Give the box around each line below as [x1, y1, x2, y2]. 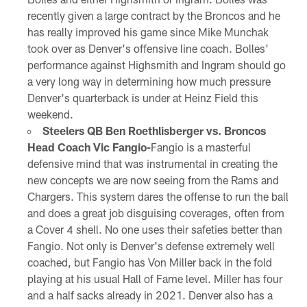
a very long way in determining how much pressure [27, 75, 271, 88]
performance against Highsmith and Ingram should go [27, 58, 286, 72]
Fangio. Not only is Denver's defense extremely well [27, 239, 275, 253]
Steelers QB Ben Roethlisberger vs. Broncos [42, 124, 266, 138]
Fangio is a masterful [150, 140, 251, 154]
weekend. [27, 108, 73, 121]
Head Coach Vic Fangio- [27, 140, 151, 154]
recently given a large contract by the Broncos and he [27, 9, 280, 23]
